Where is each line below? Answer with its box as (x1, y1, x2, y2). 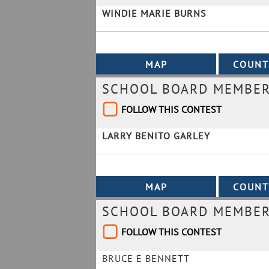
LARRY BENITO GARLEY (102, 130, 210, 142)
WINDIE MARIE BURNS (102, 7, 207, 19)
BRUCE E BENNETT (102, 252, 190, 264)
